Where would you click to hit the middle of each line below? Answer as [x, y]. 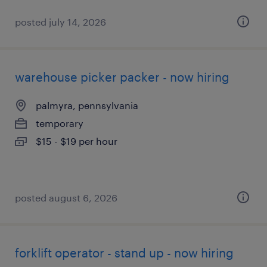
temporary [60, 123]
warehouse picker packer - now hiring [122, 77]
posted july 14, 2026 [60, 22]
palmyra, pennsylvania [87, 105]
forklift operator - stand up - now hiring [124, 253]
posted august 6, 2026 [66, 198]
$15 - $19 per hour [77, 141]
